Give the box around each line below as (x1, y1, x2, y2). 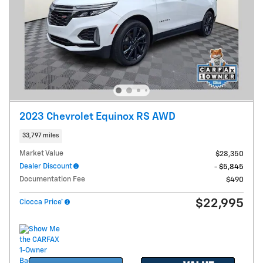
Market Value (19, 149, 63, 157)
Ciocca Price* (19, 198, 63, 206)
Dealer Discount (19, 162, 72, 170)
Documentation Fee (19, 175, 85, 183)
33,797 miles (22, 133, 59, 139)
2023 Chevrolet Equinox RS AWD (19, 112, 176, 123)
